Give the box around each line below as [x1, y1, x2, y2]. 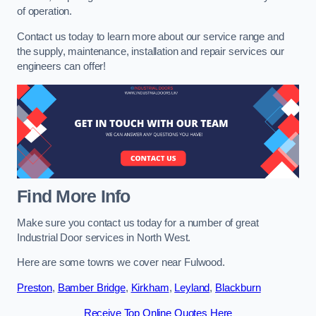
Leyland [174, 281, 210, 293]
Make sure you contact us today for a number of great [17, 217, 259, 229]
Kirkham [130, 281, 169, 293]
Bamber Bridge [57, 281, 126, 293]
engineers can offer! [17, 60, 107, 72]
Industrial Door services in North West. [17, 231, 191, 243]
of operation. [17, 6, 73, 18]
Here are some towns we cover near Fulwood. [17, 257, 225, 269]
